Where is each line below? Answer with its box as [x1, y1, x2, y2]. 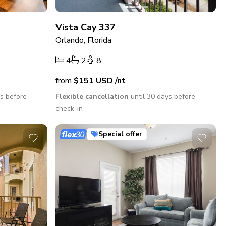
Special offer [98, 129, 143, 139]
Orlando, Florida [55, 34, 112, 46]
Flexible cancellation [55, 91, 129, 101]
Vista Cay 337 [55, 21, 116, 33]
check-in [55, 103, 83, 114]
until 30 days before [129, 91, 196, 101]
